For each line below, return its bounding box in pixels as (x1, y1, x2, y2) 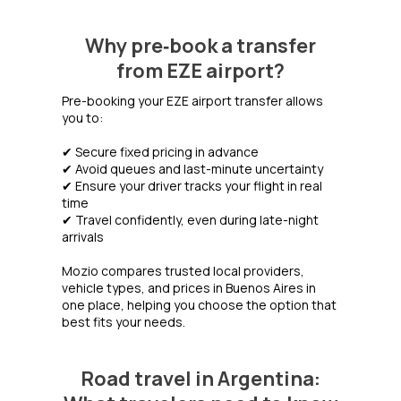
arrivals (62, 228, 104, 246)
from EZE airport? (116, 57, 285, 85)
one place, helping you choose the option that (62, 296, 337, 314)
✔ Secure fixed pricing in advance (62, 143, 259, 161)
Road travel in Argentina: (81, 365, 320, 393)
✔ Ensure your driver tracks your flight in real (62, 177, 322, 195)
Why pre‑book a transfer (85, 32, 316, 60)
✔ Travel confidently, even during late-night (62, 211, 319, 229)
